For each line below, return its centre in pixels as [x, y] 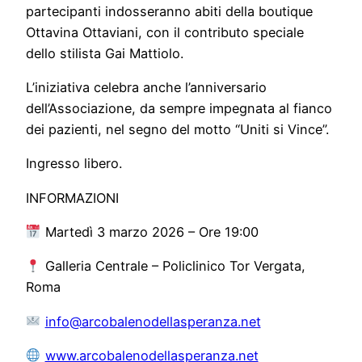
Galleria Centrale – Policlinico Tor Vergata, [173, 266]
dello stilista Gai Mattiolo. [105, 53]
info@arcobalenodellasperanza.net [153, 321]
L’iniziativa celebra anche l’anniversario [146, 88]
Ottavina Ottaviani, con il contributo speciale [165, 32]
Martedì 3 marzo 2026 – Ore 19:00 [149, 232]
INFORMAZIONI [72, 198]
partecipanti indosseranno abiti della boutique [169, 11]
